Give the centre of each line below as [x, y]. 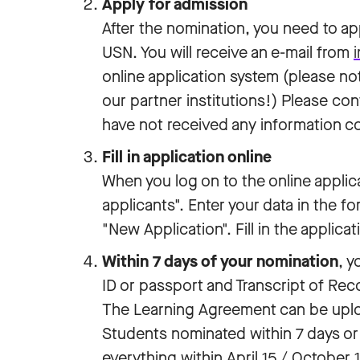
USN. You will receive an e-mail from [228, 53]
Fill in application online [187, 157]
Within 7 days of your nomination [220, 262]
